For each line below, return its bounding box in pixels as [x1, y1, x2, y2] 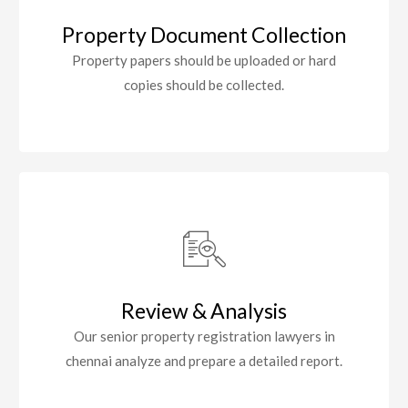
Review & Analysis [121, 298, 287, 324]
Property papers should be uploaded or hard [72, 52, 336, 69]
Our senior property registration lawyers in [73, 328, 335, 345]
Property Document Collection [62, 22, 346, 48]
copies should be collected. [124, 76, 284, 94]
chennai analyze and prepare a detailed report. [66, 352, 342, 370]
